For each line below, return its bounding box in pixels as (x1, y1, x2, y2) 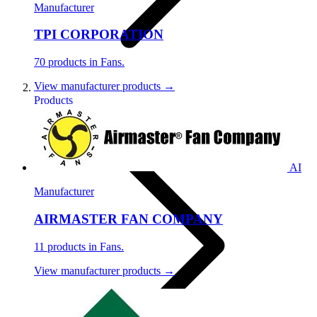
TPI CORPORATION (34, 27, 163, 42)
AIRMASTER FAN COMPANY (34, 211, 223, 226)
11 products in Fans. (34, 240, 124, 253)
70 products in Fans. (34, 56, 125, 69)
